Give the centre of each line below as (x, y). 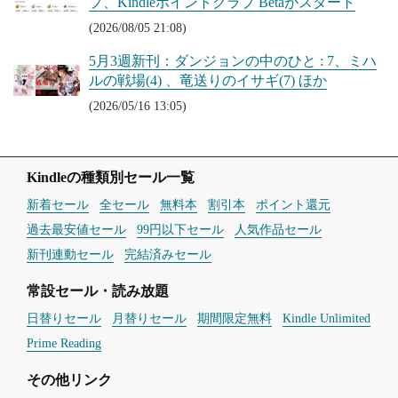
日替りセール (64, 318)
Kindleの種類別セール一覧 (111, 177)
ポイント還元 (293, 204)
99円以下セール (180, 229)
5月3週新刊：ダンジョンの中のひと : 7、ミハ (233, 61)
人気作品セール (278, 229)
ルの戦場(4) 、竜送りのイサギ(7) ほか (208, 80)
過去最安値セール (76, 229)
